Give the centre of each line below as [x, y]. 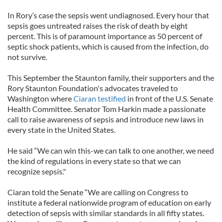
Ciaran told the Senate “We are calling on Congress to [98, 192]
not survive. [27, 57]
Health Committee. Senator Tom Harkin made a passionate [107, 109]
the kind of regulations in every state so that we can [94, 161]
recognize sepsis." [37, 171]
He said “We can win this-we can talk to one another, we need [111, 150]
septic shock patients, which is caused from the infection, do [108, 46]
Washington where [40, 98]
